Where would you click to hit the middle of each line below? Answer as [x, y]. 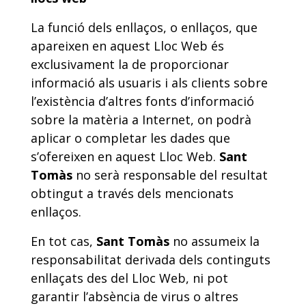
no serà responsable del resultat [170, 175]
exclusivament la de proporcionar [130, 64]
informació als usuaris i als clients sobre [149, 83]
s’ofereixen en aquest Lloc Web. [125, 156]
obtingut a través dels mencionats [132, 193]
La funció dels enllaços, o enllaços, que [144, 27]
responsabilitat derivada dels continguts [151, 260]
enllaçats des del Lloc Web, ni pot [129, 278]
